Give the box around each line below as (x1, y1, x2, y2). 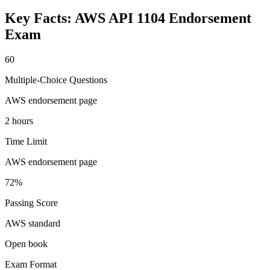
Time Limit (5, 136, 47, 147)
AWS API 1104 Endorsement (75, 10, 251, 26)
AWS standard (5, 218, 60, 229)
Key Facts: (5, 10, 75, 26)
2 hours (5, 116, 33, 127)
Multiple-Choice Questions (5, 75, 107, 86)
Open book (5, 239, 48, 250)
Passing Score (5, 198, 58, 209)
